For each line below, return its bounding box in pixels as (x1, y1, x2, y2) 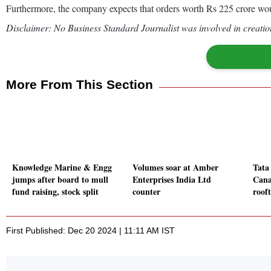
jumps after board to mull (12, 173, 108, 186)
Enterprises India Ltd (132, 173, 211, 186)
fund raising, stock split (12, 185, 99, 198)
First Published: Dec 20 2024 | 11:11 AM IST (6, 226, 175, 236)
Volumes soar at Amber (132, 161, 218, 174)
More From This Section (6, 77, 153, 91)
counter (132, 185, 160, 198)
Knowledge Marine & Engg (12, 161, 112, 174)
